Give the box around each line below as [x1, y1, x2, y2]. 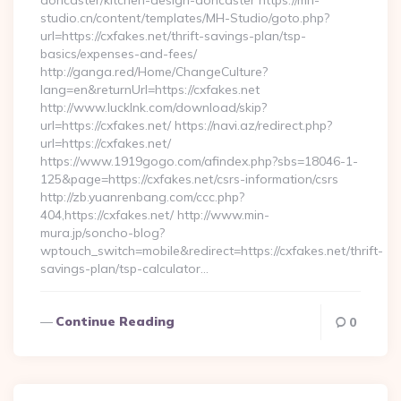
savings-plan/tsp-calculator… [40, 260, 209, 277]
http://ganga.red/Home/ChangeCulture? [40, 64, 268, 80]
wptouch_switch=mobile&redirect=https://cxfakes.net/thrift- [40, 243, 383, 259]
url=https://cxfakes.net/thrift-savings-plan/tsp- [40, 28, 306, 44]
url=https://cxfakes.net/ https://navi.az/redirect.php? [40, 117, 332, 133]
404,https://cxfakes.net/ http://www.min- [40, 207, 269, 223]
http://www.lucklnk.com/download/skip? [40, 99, 267, 115]
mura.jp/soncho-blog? [40, 225, 165, 241]
